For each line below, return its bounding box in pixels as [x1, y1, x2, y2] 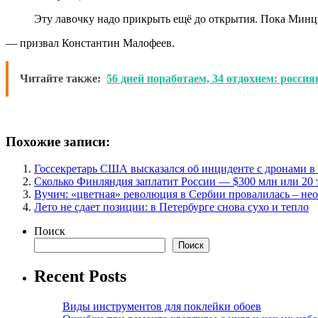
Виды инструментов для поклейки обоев [62, 300, 261, 313]
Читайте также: [20, 72, 101, 84]
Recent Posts [34, 267, 126, 286]
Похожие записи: [6, 133, 110, 149]
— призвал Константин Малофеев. [6, 36, 175, 49]
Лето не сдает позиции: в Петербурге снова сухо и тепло [34, 201, 309, 214]
